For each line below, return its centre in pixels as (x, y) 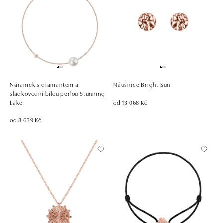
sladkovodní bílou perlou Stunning (57, 93)
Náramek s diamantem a (44, 84)
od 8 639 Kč (26, 119)
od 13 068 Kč (131, 102)
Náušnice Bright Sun (142, 84)
